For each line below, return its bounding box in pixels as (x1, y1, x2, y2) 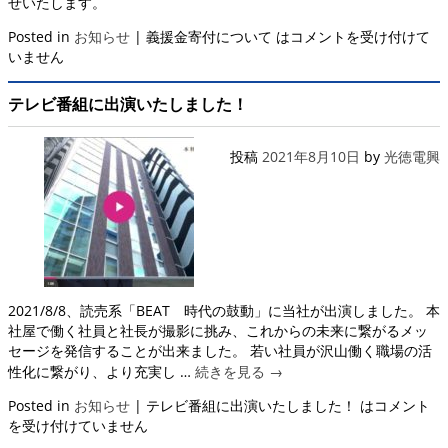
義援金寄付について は (146, 27, 290, 47)
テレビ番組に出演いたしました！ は (146, 395, 374, 415)
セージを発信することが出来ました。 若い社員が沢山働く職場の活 (8, 340, 432, 360)
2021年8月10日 (262, 146, 360, 166)
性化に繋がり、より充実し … (8, 361, 195, 381)
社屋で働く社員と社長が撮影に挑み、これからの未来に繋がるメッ (8, 320, 428, 340)
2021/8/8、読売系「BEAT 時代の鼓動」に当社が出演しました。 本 (8, 300, 440, 320)
